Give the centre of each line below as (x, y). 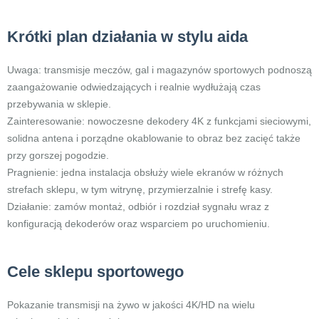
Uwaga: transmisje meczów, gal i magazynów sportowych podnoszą (159, 70)
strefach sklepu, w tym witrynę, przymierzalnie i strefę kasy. (140, 189)
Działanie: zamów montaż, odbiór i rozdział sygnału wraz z (138, 206)
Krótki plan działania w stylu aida (127, 37)
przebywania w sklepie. (59, 104)
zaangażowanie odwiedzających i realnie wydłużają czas (134, 87)
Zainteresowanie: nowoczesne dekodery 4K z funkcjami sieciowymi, (159, 121)
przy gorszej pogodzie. (58, 155)
